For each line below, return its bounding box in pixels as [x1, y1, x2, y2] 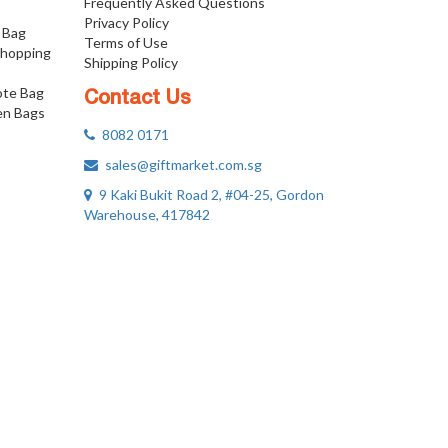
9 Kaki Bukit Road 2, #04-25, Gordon [91, 186, 324, 203]
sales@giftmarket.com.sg [97, 156, 262, 173]
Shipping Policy [83, 54, 178, 71]
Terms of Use [83, 34, 168, 51]
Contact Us [83, 90, 191, 108]
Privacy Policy [83, 14, 169, 31]
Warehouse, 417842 [83, 206, 210, 223]
